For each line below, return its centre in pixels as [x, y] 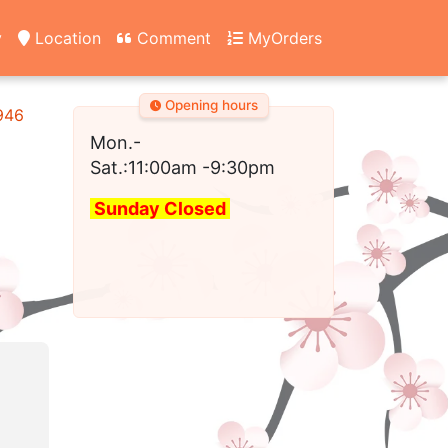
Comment [171, 38]
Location [65, 38]
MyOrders [282, 38]
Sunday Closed [160, 208]
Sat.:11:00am [143, 167]
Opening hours [209, 105]
